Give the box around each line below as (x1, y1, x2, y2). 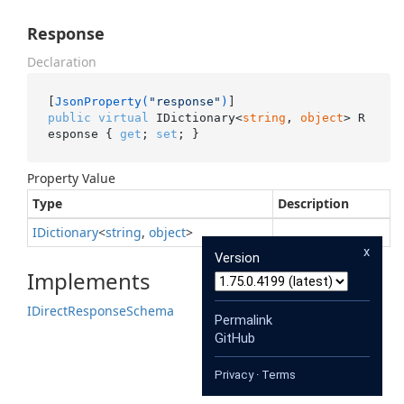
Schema (126, 302, 174, 319)
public (47, 110, 91, 124)
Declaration (27, 53, 96, 70)
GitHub (215, 330, 255, 346)
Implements (27, 266, 151, 296)
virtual (97, 110, 149, 124)
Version (215, 250, 260, 266)
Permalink (215, 312, 272, 328)
